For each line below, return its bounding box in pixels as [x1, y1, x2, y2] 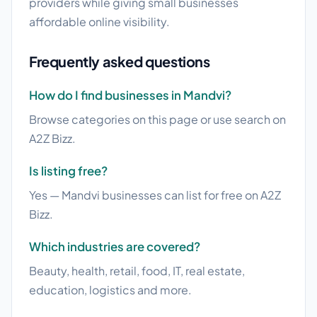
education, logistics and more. [29, 282, 192, 298]
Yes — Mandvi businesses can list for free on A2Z [29, 188, 281, 203]
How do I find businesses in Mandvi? [29, 88, 231, 103]
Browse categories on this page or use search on [29, 112, 286, 127]
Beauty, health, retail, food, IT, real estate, [29, 263, 245, 279]
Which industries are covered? [29, 239, 200, 255]
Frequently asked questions [29, 52, 210, 71]
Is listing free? [29, 163, 108, 179]
